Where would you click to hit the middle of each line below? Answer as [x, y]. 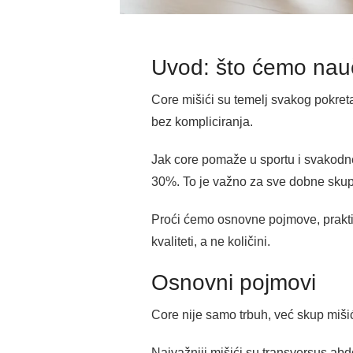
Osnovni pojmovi [234, 283]
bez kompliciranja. [202, 122]
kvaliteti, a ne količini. [211, 242]
